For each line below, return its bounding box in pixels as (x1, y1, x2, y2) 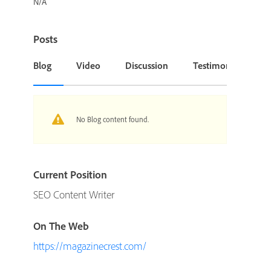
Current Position (33, 167, 108, 181)
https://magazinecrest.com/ (33, 238, 147, 253)
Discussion (125, 59, 169, 71)
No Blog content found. (76, 114, 149, 124)
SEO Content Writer (33, 187, 115, 201)
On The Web (33, 218, 90, 233)
